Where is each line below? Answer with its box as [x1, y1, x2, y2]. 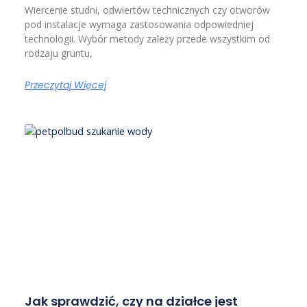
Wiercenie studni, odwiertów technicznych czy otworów [24, 3, 270, 16]
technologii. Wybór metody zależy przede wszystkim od [24, 32, 270, 45]
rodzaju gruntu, [24, 46, 93, 60]
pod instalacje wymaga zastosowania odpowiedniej [24, 17, 254, 31]
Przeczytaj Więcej [24, 77, 106, 92]
